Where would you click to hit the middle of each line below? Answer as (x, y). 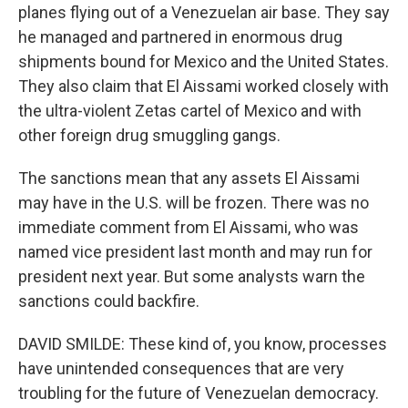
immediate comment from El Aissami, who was (189, 227)
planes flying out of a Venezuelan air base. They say (204, 12)
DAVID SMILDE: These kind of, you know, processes (203, 344)
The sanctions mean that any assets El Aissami (189, 178)
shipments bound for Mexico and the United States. (204, 61)
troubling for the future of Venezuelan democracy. (199, 393)
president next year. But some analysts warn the (192, 276)
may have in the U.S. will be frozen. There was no (194, 203)
